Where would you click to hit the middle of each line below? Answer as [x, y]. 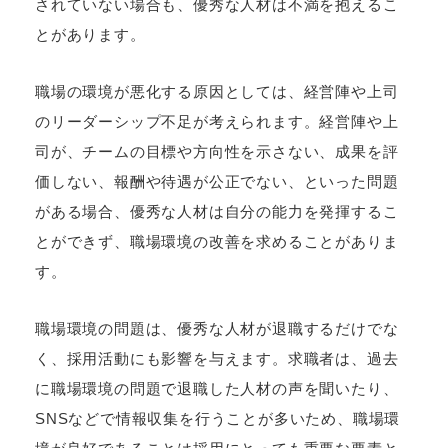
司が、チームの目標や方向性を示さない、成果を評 [217, 152]
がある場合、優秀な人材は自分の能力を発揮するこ [217, 212]
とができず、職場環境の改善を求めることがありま [217, 242]
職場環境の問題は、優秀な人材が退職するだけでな [217, 329]
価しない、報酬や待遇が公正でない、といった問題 [217, 182]
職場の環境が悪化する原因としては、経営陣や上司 [217, 92]
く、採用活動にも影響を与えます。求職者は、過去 [217, 359]
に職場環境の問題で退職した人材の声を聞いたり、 [217, 389]
